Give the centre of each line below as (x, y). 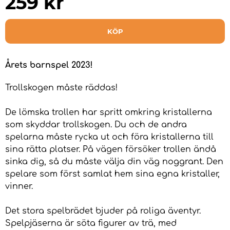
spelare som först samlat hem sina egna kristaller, (112, 174)
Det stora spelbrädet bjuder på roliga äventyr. (103, 211)
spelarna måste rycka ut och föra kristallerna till (109, 137)
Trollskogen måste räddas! (61, 88)
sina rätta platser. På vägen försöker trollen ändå (111, 150)
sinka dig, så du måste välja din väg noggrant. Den (114, 162)
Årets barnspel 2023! (49, 65)
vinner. (19, 187)
